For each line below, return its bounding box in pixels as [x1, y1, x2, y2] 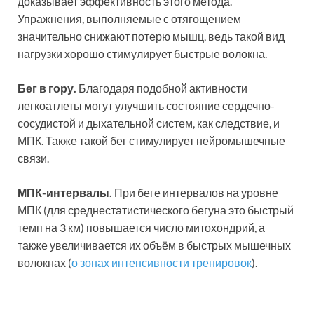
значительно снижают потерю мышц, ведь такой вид [18, 29, 285, 43]
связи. [18, 151, 49, 165]
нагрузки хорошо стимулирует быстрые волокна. [18, 47, 267, 61]
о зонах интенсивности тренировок [71, 256, 252, 270]
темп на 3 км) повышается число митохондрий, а [18, 221, 265, 235]
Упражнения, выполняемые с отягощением [18, 12, 241, 26]
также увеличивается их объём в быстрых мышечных [18, 238, 291, 252]
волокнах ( [18, 256, 71, 270]
